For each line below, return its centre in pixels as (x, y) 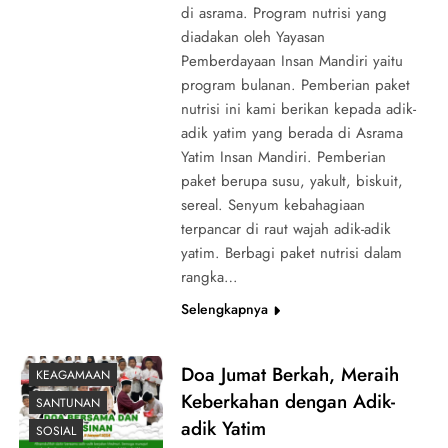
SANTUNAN (68, 402)
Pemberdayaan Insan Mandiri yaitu (291, 60)
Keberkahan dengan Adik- (287, 401)
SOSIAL (56, 430)
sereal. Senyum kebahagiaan (272, 204)
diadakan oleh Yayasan (252, 36)
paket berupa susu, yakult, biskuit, (291, 180)
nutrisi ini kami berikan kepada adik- (298, 108)
